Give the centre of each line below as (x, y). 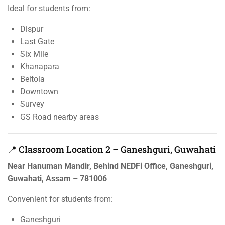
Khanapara (40, 67)
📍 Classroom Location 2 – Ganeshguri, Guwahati (112, 149)
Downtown (39, 92)
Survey (32, 104)
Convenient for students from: (60, 199)
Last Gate (37, 42)
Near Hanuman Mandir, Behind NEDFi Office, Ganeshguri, (110, 166)
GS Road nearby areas (60, 117)
